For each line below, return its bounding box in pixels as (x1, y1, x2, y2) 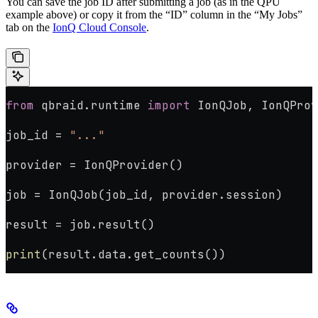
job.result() (62, 216, 155, 232)
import (148, 97, 190, 113)
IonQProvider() (77, 157, 183, 172)
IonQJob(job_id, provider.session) (41, 187, 283, 202)
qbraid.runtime (34, 97, 148, 113)
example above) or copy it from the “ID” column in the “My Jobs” (6, 8, 302, 21)
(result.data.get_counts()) (41, 246, 226, 262)
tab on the (6, 21, 53, 33)
